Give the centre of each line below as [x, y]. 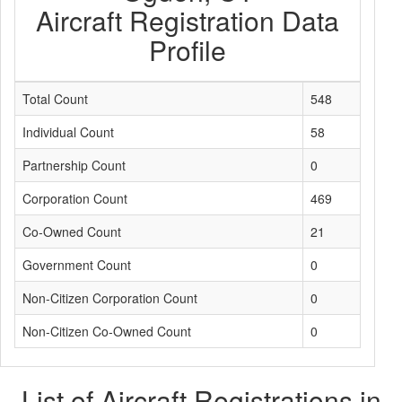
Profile [188, 50]
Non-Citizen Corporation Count [110, 298]
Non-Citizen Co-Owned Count [107, 331]
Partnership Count [74, 165]
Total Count [55, 99]
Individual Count [68, 132]
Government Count [77, 265]
